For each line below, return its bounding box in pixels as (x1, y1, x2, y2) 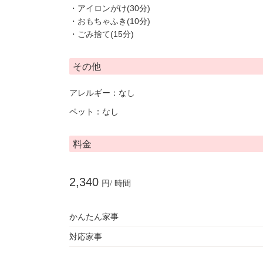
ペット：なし (69, 107, 119, 116)
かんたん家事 (69, 213, 119, 221)
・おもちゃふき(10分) (69, 16, 150, 26)
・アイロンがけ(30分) (69, 4, 150, 13)
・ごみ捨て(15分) (69, 29, 134, 39)
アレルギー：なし (69, 88, 135, 97)
